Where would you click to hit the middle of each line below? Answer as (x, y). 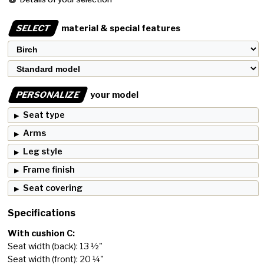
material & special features (120, 29)
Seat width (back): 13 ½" (55, 247)
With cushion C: (42, 234)
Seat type (44, 115)
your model (114, 95)
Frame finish (49, 170)
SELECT (34, 29)
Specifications (42, 213)
